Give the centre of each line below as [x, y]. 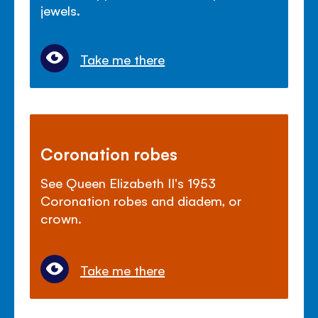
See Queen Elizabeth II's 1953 [128, 183]
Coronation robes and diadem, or [141, 201]
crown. [61, 218]
